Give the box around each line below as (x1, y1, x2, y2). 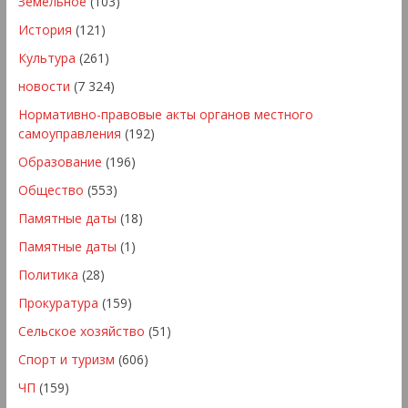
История (17, 20, 72, 38)
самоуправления (17, 124, 121, 142)
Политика (17, 265, 78, 283)
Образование (17, 152, 102, 170)
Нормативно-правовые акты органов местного (17, 105, 313, 123)
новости (17, 76, 70, 95)
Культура (17, 48, 76, 66)
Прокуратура (17, 293, 98, 311)
